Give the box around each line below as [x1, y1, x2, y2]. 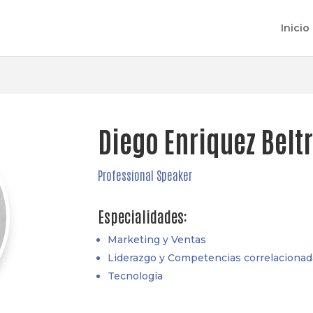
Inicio [280, 22, 310, 34]
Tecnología [108, 270, 163, 283]
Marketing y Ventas [108, 233, 207, 247]
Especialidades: [98, 206, 188, 226]
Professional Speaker [98, 166, 193, 183]
